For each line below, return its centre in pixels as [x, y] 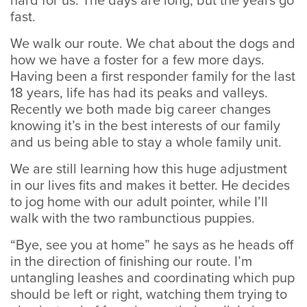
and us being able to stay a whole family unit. [146, 143]
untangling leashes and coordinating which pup [152, 278]
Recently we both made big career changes [140, 110]
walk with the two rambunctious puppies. [133, 219]
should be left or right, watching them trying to [149, 295]
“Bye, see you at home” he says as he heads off [152, 245]
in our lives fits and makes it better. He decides [150, 186]
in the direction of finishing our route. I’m [131, 262]
